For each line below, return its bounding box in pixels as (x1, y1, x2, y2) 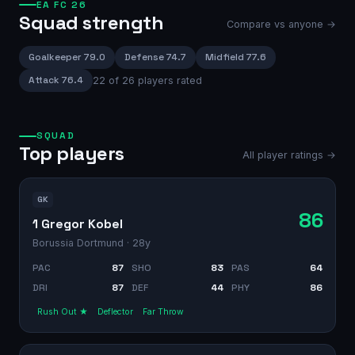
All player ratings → (242, 149, 336, 162)
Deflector (97, 306, 133, 317)
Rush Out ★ (37, 306, 88, 317)
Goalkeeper (29, 51, 82, 64)
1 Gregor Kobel (32, 215, 123, 232)
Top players (19, 141, 124, 166)
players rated (135, 74, 202, 86)
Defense (124, 51, 164, 64)
